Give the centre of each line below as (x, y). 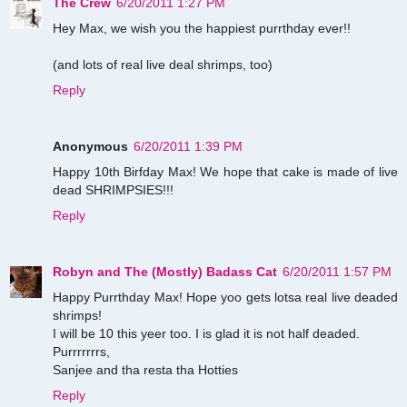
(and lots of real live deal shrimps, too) (163, 64)
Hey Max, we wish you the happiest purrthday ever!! (202, 28)
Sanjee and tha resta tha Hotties (145, 369)
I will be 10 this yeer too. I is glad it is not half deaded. (206, 333)
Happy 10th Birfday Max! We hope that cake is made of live (225, 171)
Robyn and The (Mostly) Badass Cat (165, 271)
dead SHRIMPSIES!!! (113, 189)
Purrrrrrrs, (81, 351)
